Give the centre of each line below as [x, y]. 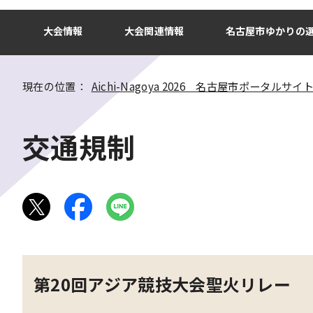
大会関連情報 [154, 31]
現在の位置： [57, 86]
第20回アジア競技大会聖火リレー [162, 284]
